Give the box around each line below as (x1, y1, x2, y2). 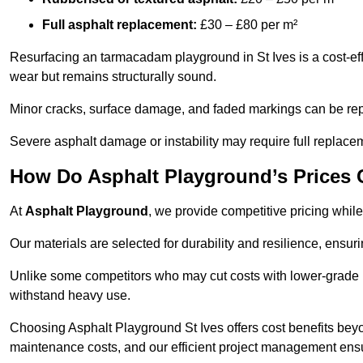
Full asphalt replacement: (42, 18, 197, 32)
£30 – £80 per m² (197, 18, 297, 32)
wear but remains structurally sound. (10, 70, 216, 84)
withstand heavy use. (10, 288, 130, 303)
